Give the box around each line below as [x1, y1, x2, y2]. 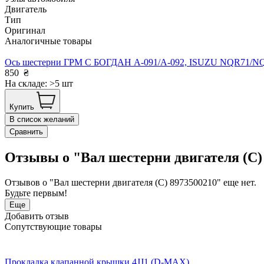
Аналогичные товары [5, 36, 92, 47]
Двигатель [5, 4, 47, 15]
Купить [9, 103, 34, 112]
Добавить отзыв [5, 211, 69, 222]
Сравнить [9, 127, 43, 137]
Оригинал [5, 25, 45, 36]
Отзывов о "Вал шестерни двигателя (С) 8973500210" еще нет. [5, 177, 256, 188]
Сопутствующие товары [5, 222, 102, 232]
